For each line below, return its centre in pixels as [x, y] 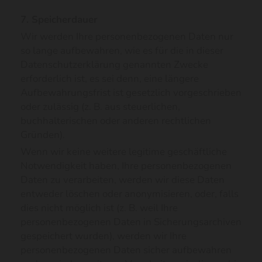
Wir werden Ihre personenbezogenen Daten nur [127, 37]
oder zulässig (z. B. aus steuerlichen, [100, 107]
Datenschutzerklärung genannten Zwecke [114, 65]
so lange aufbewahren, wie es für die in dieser [122, 51]
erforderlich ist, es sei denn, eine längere [110, 79]
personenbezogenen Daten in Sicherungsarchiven [131, 222]
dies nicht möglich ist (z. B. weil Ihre [99, 208]
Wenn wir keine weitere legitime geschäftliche [124, 152]
